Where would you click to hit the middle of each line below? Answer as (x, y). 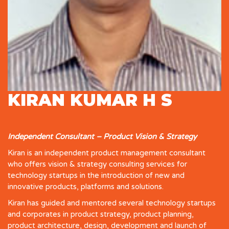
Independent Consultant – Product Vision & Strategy (102, 136)
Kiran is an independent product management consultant (107, 153)
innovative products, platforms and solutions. (86, 186)
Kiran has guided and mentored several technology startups (112, 203)
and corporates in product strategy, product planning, (101, 214)
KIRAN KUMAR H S (90, 100)
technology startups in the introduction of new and (96, 175)
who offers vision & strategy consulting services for (97, 164)
